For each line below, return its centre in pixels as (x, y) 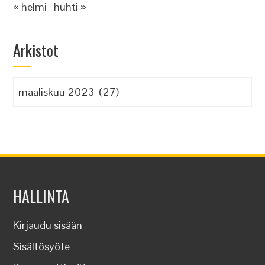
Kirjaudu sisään (48, 225)
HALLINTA (41, 196)
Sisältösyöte (42, 246)
